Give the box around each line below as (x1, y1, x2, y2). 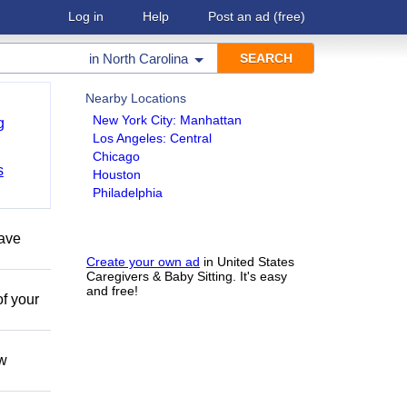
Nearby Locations (85, 91, 186, 105)
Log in (68, 9, 104, 24)
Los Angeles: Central (93, 131, 212, 145)
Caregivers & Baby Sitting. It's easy (86, 269, 287, 283)
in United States (200, 254, 294, 269)
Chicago (93, 149, 140, 164)
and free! (86, 283, 138, 298)
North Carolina (103, 51, 188, 66)
